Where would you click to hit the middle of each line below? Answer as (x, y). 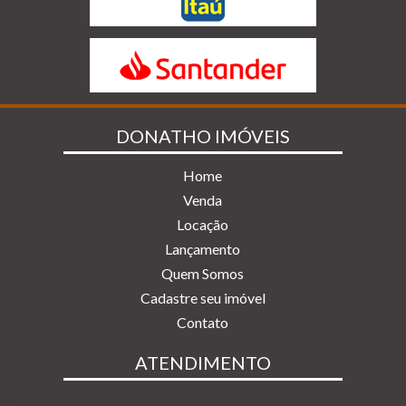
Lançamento (203, 249)
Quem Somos (203, 274)
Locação (203, 225)
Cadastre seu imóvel (203, 298)
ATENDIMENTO (203, 363)
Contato (203, 323)
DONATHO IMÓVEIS (203, 136)
